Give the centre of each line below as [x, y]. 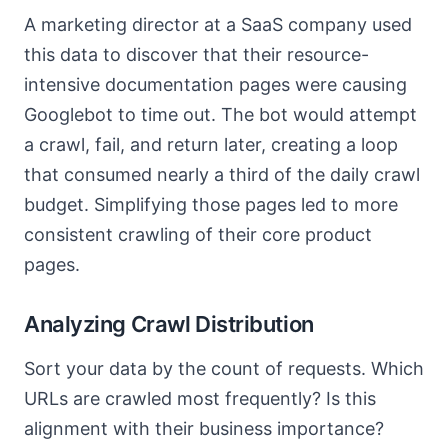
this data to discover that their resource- [196, 54]
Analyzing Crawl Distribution [169, 324]
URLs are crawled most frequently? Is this [200, 398]
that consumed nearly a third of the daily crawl [222, 174]
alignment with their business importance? [204, 428]
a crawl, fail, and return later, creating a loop [211, 144]
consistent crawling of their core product [198, 234]
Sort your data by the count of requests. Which [224, 368]
